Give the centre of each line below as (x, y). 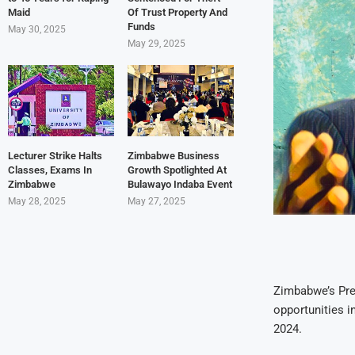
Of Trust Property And (177, 13)
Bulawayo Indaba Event (179, 184)
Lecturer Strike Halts (55, 155)
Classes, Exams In (50, 170)
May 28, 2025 (37, 201)
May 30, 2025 (37, 30)
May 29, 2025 (156, 44)
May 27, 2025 (156, 201)
